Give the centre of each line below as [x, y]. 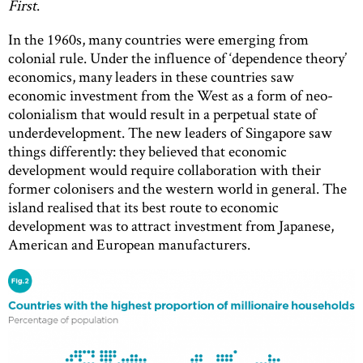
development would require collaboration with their [164, 169]
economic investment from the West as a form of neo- [171, 95]
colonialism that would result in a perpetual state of [162, 113]
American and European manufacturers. [129, 244]
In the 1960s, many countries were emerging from [158, 39]
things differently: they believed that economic [147, 151]
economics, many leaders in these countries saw [151, 76]
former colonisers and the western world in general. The [177, 188]
